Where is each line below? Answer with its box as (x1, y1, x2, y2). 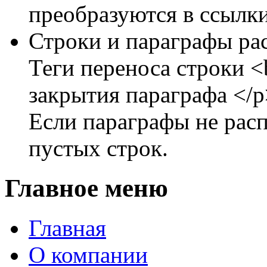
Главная (29, 215, 106, 241)
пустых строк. (29, 135, 168, 161)
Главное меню (5, 173, 168, 202)
